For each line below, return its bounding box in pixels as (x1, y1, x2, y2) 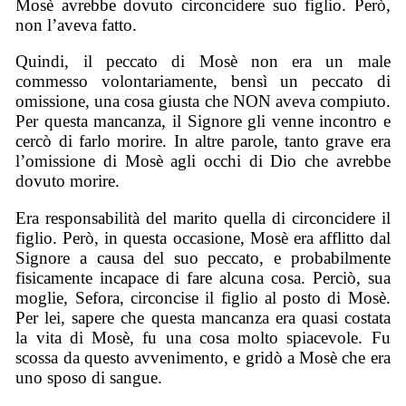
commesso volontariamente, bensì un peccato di (15, 72, 391, 92)
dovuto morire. (15, 171, 121, 191)
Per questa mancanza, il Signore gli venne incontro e (15, 111, 391, 131)
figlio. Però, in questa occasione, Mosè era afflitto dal (15, 227, 391, 247)
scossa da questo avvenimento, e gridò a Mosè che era (15, 347, 391, 367)
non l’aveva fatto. (15, 14, 138, 34)
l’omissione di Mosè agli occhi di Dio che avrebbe (15, 151, 391, 171)
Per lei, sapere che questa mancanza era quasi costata (15, 307, 391, 327)
